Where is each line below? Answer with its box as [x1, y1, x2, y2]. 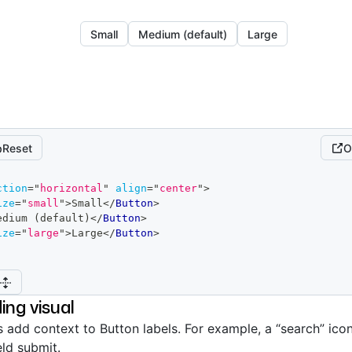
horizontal [40, 182, 103, 194]
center [159, 182, 197, 194]
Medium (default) [138, 27, 227, 41]
